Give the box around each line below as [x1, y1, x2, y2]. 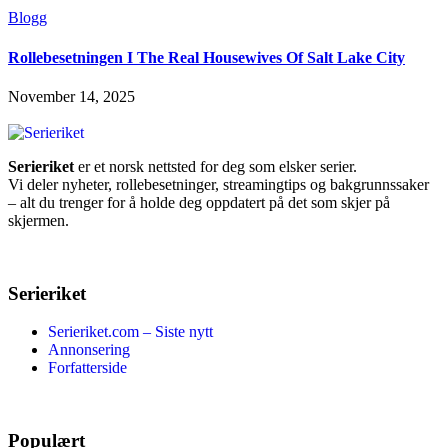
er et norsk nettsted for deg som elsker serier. [74, 157, 357, 175]
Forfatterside [48, 359, 127, 377]
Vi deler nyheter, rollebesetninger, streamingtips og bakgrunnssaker [8, 175, 429, 193]
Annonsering [48, 341, 130, 359]
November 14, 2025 [8, 87, 135, 105]
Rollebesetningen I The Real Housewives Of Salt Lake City [8, 48, 405, 66]
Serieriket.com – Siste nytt [48, 323, 213, 341]
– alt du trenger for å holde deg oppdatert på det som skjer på [8, 193, 390, 211]
